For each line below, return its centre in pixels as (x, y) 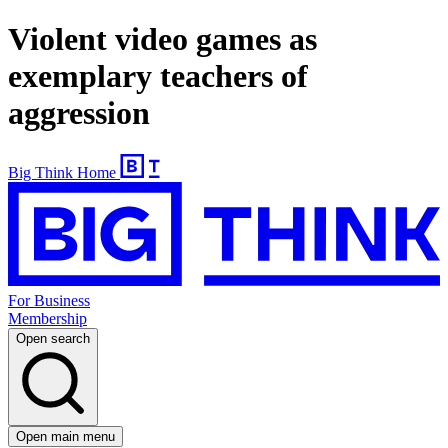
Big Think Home (62, 172)
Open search (53, 339)
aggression (79, 113)
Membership (47, 319)
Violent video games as (162, 39)
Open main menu (65, 437)
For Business (49, 301)
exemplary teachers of (158, 76)
